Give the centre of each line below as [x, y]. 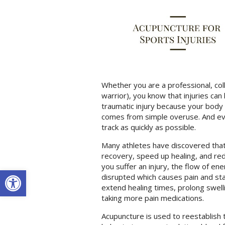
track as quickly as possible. [148, 127]
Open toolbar [32, 175]
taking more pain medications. [152, 198]
